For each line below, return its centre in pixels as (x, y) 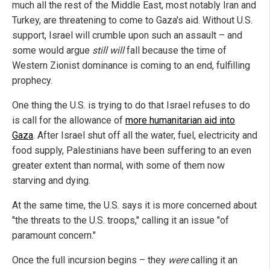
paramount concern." (54, 235)
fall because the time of (175, 50)
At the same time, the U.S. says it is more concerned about (134, 205)
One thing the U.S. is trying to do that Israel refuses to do (131, 105)
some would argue (52, 50)
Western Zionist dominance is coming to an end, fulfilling (131, 65)
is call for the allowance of (69, 120)
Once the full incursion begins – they (90, 260)
